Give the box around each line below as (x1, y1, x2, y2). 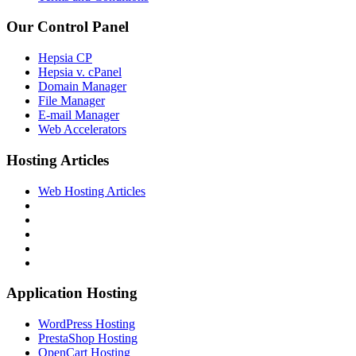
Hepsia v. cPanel (38, 65, 122, 79)
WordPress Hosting (38, 317, 135, 331)
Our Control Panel (6, 18, 129, 36)
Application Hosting (6, 284, 137, 302)
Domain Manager (38, 79, 126, 94)
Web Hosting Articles (38, 184, 145, 198)
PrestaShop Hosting (38, 331, 137, 345)
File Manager (38, 94, 105, 108)
